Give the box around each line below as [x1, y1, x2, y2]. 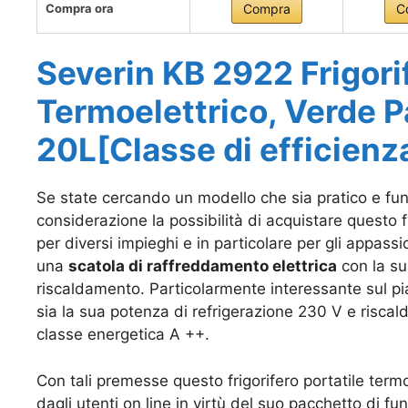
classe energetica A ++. [36, 325, 209, 344]
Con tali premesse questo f [36, 371, 233, 390]
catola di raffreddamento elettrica [77, 257, 337, 276]
